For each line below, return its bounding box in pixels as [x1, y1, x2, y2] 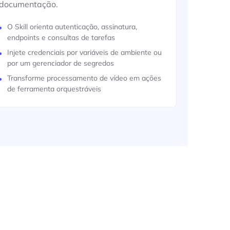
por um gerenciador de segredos [7, 59, 114, 68]
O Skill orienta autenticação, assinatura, [7, 22, 138, 31]
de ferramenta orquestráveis [7, 84, 102, 93]
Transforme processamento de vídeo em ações [7, 73, 162, 83]
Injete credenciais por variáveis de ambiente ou [7, 48, 162, 57]
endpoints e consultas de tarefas [7, 33, 116, 42]
